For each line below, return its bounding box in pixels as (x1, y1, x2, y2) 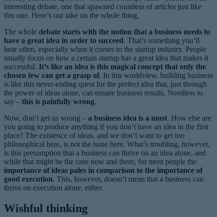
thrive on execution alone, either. (4, 183, 103, 192)
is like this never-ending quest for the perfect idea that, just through (4, 79, 207, 88)
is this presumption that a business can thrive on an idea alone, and (4, 148, 206, 157)
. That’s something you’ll (124, 36, 200, 45)
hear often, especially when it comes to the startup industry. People (4, 45, 206, 53)
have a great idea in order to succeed (4, 36, 124, 45)
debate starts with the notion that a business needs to (39, 27, 210, 36)
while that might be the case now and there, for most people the (4, 157, 197, 166)
